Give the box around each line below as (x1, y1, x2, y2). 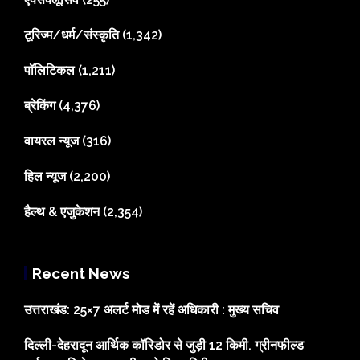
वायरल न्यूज (24, 133, 79, 149)
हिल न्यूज (24, 169, 66, 185)
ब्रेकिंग (24, 98, 55, 114)
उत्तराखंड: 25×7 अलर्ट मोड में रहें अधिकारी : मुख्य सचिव (24, 302, 279, 318)
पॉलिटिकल (24, 63, 75, 79)
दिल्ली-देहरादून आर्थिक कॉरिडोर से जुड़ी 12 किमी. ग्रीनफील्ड (24, 337, 304, 354)
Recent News (32, 264, 130, 283)
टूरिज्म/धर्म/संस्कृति (24, 27, 119, 43)
